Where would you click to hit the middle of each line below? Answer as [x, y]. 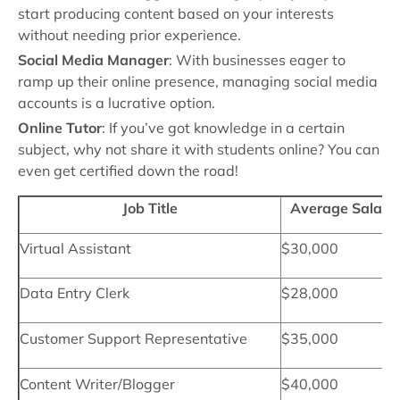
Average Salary [342, 208]
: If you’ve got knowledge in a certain [223, 128]
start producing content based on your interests [176, 13]
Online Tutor [60, 128]
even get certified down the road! [128, 171]
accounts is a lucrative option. [117, 103]
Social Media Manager [93, 60]
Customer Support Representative [133, 338]
